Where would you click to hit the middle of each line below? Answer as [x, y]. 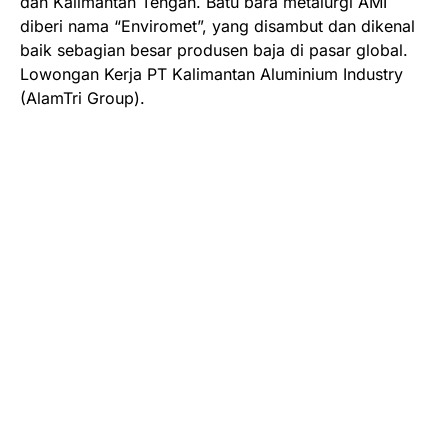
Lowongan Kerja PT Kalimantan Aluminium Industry [211, 73]
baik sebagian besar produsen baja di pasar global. [214, 49]
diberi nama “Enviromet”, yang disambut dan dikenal [217, 25]
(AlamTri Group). [82, 97]
